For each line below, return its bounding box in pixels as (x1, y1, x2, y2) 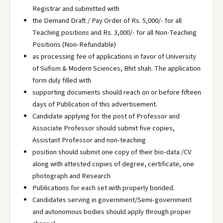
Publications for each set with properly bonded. (32, 183, 175, 193)
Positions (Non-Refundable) (32, 39, 116, 50)
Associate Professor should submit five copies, (32, 123, 175, 133)
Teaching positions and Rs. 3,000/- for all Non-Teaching (32, 27, 197, 38)
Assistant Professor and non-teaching (32, 135, 146, 145)
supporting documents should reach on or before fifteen (32, 87, 201, 98)
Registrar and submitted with (32, 3, 119, 14)
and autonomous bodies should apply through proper (32, 207, 191, 217)
